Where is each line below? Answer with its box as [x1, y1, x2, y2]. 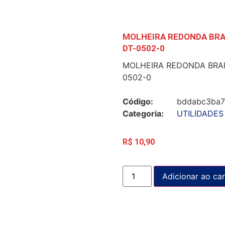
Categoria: [123, 108, 164, 119]
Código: [123, 96, 153, 107]
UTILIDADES [177, 108, 223, 119]
